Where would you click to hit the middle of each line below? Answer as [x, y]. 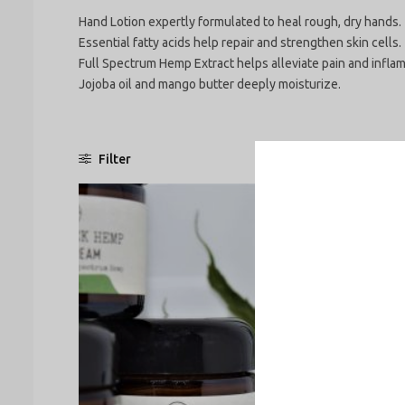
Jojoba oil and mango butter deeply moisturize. [210, 84]
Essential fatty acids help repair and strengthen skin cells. [240, 42]
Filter [113, 159]
